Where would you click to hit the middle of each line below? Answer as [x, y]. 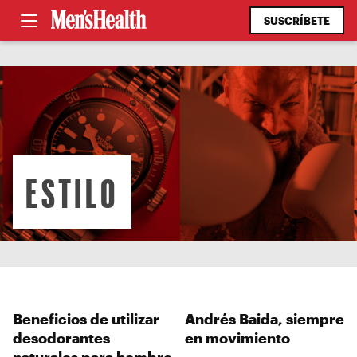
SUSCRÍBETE [297, 20]
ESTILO [72, 192]
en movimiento [237, 337]
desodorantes [61, 337]
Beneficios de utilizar [86, 318]
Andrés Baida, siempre [265, 318]
